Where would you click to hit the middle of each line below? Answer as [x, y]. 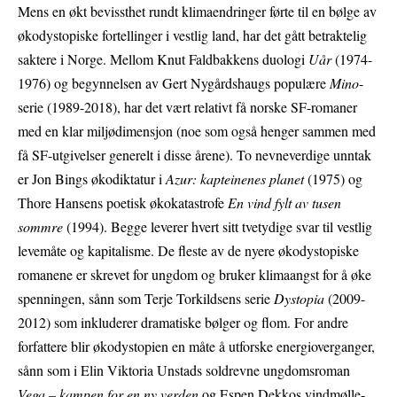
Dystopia [299, 299]
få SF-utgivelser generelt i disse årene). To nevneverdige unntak [195, 155]
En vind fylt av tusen [284, 203]
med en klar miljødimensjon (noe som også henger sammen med [197, 131]
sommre [40, 227]
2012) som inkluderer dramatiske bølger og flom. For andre [183, 323]
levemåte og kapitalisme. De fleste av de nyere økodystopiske [188, 251]
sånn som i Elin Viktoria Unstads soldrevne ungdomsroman [184, 370]
